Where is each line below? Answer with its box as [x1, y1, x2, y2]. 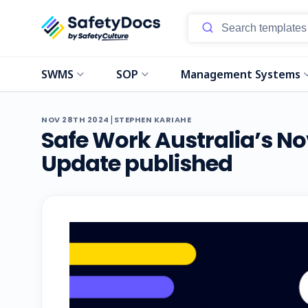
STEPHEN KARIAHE [113, 114, 191, 125]
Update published [41, 148, 232, 179]
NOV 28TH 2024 [41, 114, 109, 125]
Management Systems [181, 67, 301, 82]
